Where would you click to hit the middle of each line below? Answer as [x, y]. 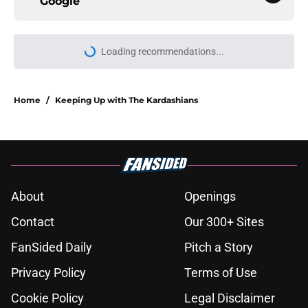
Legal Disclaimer [230, 298]
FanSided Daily [52, 247]
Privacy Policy [48, 273]
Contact [33, 222]
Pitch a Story [219, 247]
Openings [210, 197]
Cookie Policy [47, 298]
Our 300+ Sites [224, 222]
